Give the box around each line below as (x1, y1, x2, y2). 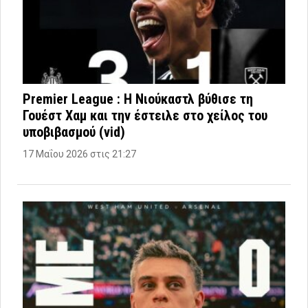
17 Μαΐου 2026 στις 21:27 (23, 148, 136, 159)
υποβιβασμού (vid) (23, 123, 125, 140)
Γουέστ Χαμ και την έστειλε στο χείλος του (23, 107, 267, 124)
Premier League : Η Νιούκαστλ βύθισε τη (23, 90, 253, 107)
